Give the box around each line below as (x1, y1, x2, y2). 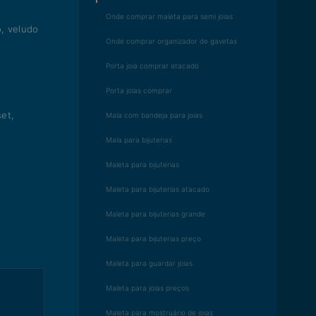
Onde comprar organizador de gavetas (106, 37, 237, 45)
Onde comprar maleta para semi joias (106, 12, 233, 20)
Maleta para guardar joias (106, 259, 193, 267)
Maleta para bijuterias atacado (106, 185, 209, 193)
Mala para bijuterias (106, 135, 172, 144)
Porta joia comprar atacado (106, 61, 199, 70)
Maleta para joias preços (106, 284, 189, 292)
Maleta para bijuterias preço (106, 234, 201, 243)
